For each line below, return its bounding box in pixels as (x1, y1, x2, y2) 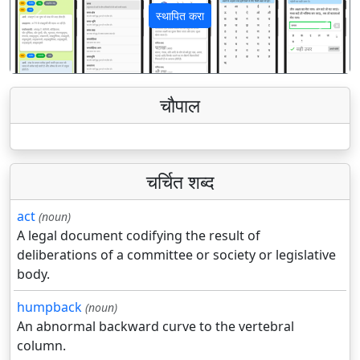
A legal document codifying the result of (17, 227, 260, 245)
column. (17, 337, 66, 355)
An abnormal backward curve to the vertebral (17, 317, 294, 336)
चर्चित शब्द (145, 169, 215, 195)
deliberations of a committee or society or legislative (17, 246, 336, 264)
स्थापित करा (156, 8, 204, 24)
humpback (17, 298, 82, 317)
